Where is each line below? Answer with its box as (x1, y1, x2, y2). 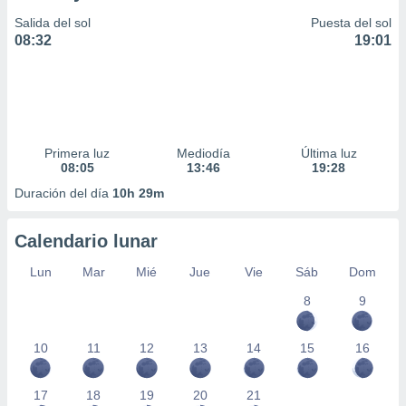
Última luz (300, 146, 357, 160)
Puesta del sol (311, 15, 391, 30)
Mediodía (176, 146, 230, 160)
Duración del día (14, 186, 112, 200)
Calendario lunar (14, 231, 158, 251)
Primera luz (44, 146, 111, 160)
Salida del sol (14, 15, 91, 30)
